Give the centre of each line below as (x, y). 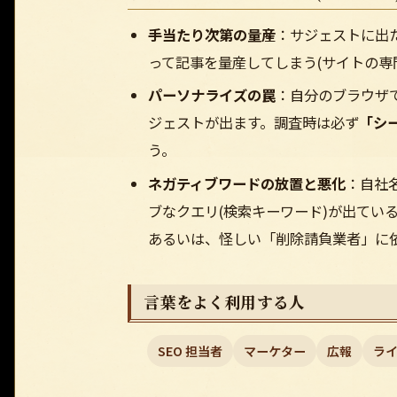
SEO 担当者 (191, 350)
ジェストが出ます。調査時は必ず (253, 123)
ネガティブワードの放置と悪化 (246, 183)
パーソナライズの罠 (211, 95)
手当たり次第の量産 (211, 34)
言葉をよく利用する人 (225, 302)
